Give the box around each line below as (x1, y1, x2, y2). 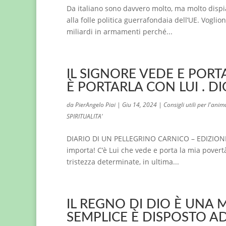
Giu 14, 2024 (122, 100, 157, 109)
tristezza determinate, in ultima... (67, 157, 179, 166)
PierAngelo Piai (75, 100, 116, 109)
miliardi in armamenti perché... (67, 27, 173, 36)
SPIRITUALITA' (67, 112, 103, 121)
